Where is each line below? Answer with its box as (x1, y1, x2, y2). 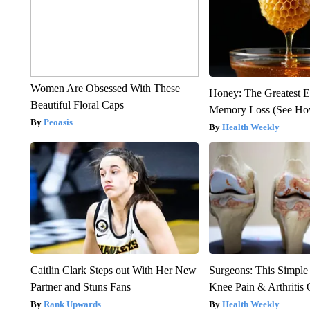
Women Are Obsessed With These (30, 82, 180, 94)
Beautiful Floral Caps (30, 98, 124, 111)
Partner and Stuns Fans (30, 280, 131, 293)
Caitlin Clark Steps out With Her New (30, 264, 197, 276)
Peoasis (43, 116, 73, 127)
